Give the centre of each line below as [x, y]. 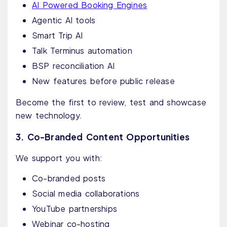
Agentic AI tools [64, 20]
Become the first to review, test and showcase [111, 102]
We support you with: [59, 158]
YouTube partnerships [74, 209]
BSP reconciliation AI [73, 66]
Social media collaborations [86, 194]
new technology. [49, 116]
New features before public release [103, 81]
